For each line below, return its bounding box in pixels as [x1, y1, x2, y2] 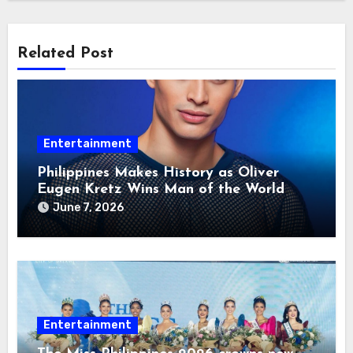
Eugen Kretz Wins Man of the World [37, 182, 285, 198]
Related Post [17, 46, 114, 62]
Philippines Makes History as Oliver [37, 165, 280, 181]
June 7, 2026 [53, 201, 124, 215]
